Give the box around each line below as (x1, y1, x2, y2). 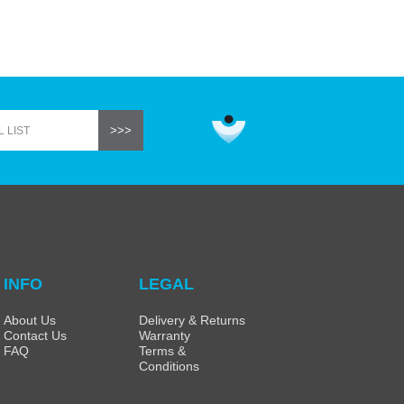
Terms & (139, 344, 186, 358)
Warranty (139, 328, 190, 343)
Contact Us (4, 328, 67, 343)
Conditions (139, 359, 199, 373)
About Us (4, 313, 56, 327)
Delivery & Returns (139, 313, 245, 327)
